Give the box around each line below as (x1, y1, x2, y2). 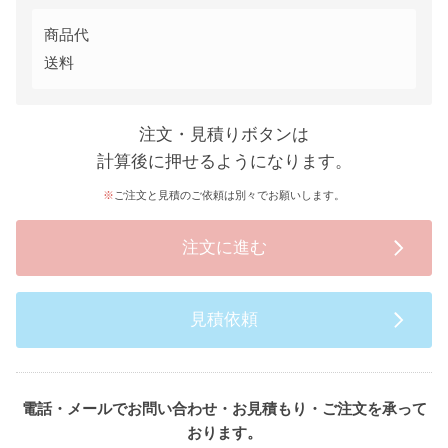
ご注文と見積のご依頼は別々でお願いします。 (114, 188, 345, 201)
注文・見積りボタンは (139, 124, 309, 144)
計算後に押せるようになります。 (96, 151, 352, 171)
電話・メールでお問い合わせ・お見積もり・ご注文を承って (21, 399, 427, 417)
